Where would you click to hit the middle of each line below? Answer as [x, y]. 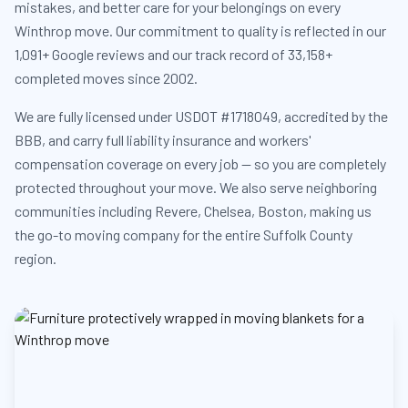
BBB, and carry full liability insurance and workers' [163, 140]
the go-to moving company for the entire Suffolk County [184, 235]
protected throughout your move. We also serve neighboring [196, 187]
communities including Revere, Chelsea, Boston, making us [193, 211]
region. [36, 258]
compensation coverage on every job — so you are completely [200, 163]
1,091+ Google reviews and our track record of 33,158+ [173, 54]
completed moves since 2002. [106, 78]
